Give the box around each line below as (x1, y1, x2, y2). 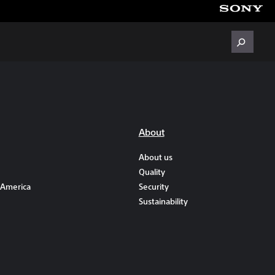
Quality (138, 166, 165, 177)
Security (138, 181, 169, 192)
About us (138, 152, 172, 162)
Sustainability (138, 196, 188, 206)
